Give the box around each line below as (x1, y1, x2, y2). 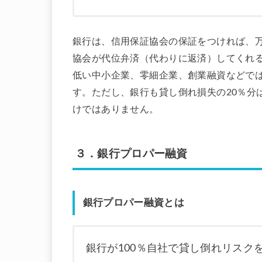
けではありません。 (73, 105, 159, 115)
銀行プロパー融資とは (82, 198, 184, 208)
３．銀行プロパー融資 (74, 148, 188, 160)
